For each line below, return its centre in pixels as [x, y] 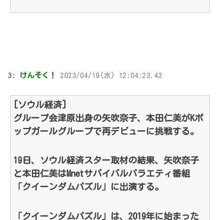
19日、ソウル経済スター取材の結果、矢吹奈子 [106, 160]
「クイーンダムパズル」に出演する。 [88, 187]
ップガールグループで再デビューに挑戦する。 [106, 131]
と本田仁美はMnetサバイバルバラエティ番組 [102, 174]
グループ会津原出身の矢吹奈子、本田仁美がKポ [108, 118]
